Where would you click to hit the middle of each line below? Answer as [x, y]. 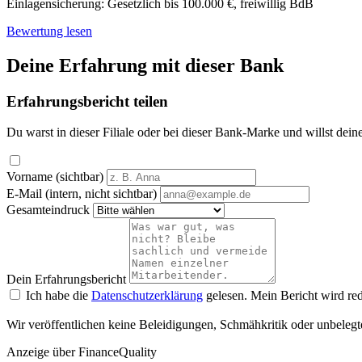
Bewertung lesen [49, 31]
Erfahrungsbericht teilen [87, 101]
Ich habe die [59, 296]
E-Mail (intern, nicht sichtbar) [82, 194]
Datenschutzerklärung [147, 296]
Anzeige [28, 352]
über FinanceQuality [105, 352]
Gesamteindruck [48, 210]
